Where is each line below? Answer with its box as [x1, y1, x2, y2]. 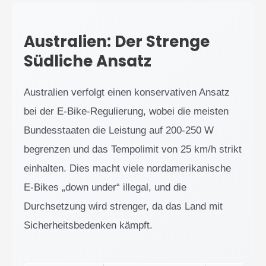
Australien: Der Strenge [24, 31, 210, 53]
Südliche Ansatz [24, 50, 151, 72]
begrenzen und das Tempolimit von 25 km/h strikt [24, 144, 242, 156]
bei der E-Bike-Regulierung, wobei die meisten [24, 106, 229, 118]
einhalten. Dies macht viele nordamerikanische [24, 163, 231, 175]
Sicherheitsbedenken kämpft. [24, 220, 153, 232]
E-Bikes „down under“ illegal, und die [24, 182, 186, 194]
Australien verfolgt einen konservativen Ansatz [24, 87, 230, 99]
